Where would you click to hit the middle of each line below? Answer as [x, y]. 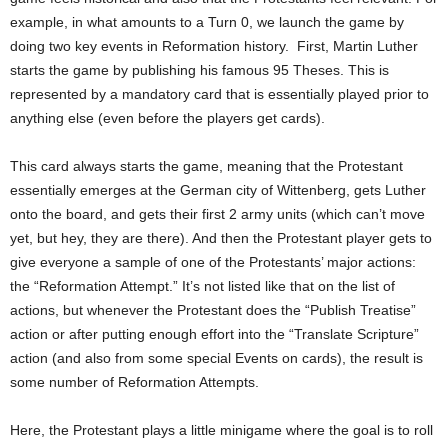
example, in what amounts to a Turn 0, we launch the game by [207, 22]
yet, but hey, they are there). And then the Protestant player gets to [221, 238]
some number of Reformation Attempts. [134, 382]
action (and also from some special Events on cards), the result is [216, 358]
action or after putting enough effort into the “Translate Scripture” [214, 334]
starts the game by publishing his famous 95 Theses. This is [199, 70]
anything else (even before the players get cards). [167, 118]
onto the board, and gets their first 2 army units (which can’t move [217, 214]
